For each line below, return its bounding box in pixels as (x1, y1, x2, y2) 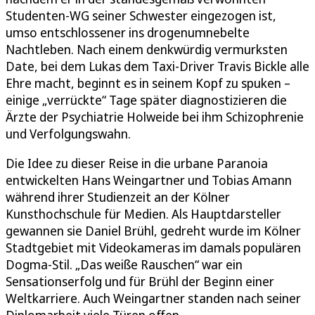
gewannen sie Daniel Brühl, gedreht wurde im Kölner (6, 221, 301, 239)
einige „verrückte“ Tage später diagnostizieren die (6, 91, 287, 108)
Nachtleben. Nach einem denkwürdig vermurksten (6, 40, 288, 58)
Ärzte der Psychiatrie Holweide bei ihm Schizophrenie (6, 108, 304, 125)
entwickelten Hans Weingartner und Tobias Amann (6, 171, 292, 188)
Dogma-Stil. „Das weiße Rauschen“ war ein (6, 255, 243, 273)
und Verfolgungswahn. (6, 124, 131, 142)
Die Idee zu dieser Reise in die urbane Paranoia (6, 154, 268, 172)
